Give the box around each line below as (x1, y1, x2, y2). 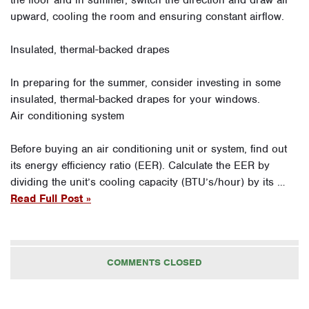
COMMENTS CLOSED (107, 256, 202, 268)
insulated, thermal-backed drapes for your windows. (10, 92, 260, 106)
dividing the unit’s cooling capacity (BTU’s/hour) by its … (10, 175, 285, 189)
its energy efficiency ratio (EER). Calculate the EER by (10, 158, 270, 172)
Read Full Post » (10, 191, 91, 206)
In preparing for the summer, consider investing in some (10, 75, 281, 90)
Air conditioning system (10, 108, 124, 123)
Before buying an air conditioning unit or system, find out (10, 141, 287, 156)
